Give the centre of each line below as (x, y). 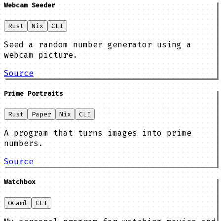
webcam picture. (41, 55)
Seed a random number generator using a (98, 44)
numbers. (24, 144)
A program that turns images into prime (98, 133)
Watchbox (20, 182)
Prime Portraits (34, 94)
